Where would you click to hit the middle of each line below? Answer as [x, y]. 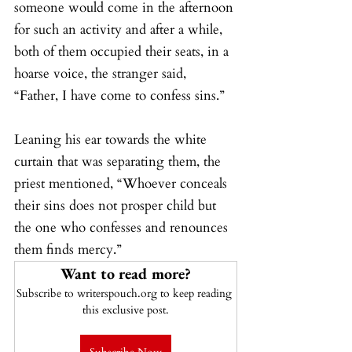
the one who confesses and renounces [123, 228]
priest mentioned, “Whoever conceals [123, 184]
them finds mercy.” [68, 250]
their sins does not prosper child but [117, 206]
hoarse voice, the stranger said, [102, 74]
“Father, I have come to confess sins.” [119, 96]
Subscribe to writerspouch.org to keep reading [126, 294]
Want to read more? [126, 274]
